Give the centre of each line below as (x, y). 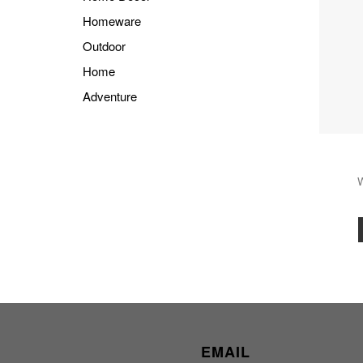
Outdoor (104, 46)
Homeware (112, 21)
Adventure (110, 96)
